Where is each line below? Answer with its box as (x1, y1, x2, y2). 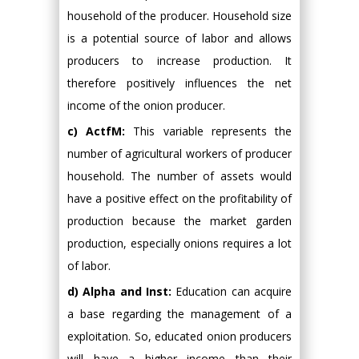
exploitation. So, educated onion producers (67, 328, 292, 344)
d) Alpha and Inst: (67, 283, 171, 299)
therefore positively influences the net (67, 75, 292, 91)
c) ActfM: (67, 123, 126, 139)
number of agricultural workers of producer (67, 145, 292, 161)
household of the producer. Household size (67, 7, 292, 23)
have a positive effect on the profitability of (67, 190, 292, 206)
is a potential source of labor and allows (67, 30, 292, 46)
